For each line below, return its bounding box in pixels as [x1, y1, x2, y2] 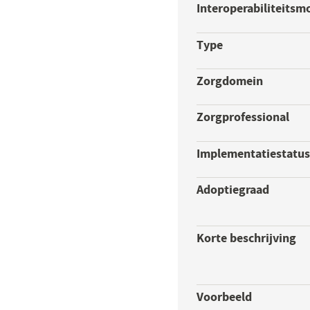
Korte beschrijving [197, 228, 297, 246]
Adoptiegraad [197, 181, 270, 199]
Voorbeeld [197, 287, 253, 305]
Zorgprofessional [197, 108, 290, 126]
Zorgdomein [197, 71, 264, 89]
